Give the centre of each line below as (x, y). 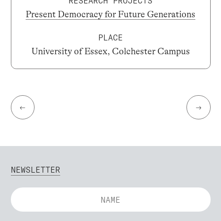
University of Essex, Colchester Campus (110, 52)
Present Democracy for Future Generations (110, 15)
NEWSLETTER (35, 169)
